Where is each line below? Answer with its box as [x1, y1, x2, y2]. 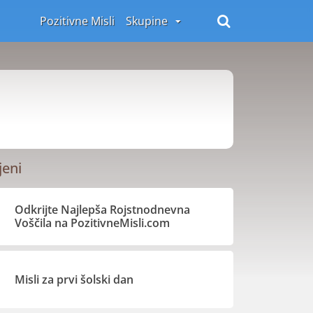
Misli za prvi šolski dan [15, 271, 134, 287]
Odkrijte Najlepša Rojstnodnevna [15, 202, 191, 217]
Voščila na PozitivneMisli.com [15, 215, 170, 231]
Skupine [125, 13, 170, 29]
